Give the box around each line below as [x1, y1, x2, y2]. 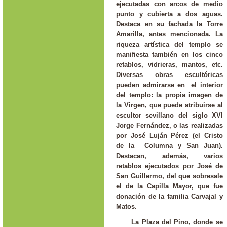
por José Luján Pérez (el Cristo [116, 132, 223, 139]
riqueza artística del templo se [116, 41, 223, 48]
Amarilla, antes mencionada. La [116, 30, 223, 38]
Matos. [116, 203, 137, 210]
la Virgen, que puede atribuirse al [116, 101, 223, 109]
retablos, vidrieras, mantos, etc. [116, 61, 223, 68]
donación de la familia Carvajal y [116, 193, 223, 200]
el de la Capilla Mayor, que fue [116, 182, 223, 190]
